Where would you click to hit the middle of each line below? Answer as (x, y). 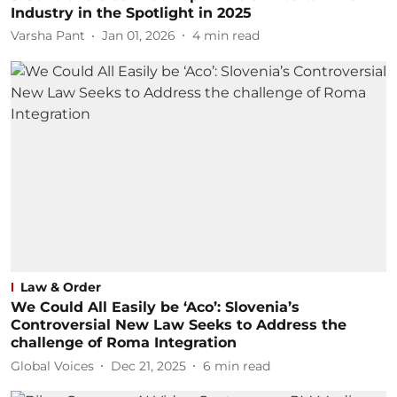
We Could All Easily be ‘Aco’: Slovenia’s (155, 307)
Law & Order (61, 287)
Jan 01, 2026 (139, 35)
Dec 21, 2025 (148, 366)
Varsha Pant (48, 35)
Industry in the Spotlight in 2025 (131, 12)
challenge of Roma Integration (124, 343)
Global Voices (52, 366)
